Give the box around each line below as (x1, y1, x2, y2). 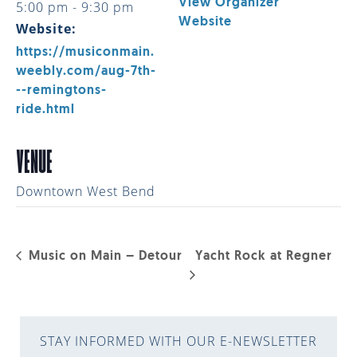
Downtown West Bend (16, 182, 155, 200)
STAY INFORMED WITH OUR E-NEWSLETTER (40, 332, 317, 351)
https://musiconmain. (16, 45, 155, 59)
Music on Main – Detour (25, 250, 182, 264)
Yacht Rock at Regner (195, 250, 333, 264)
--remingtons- (16, 84, 107, 97)
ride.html (16, 103, 75, 116)
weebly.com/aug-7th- (16, 65, 156, 78)
